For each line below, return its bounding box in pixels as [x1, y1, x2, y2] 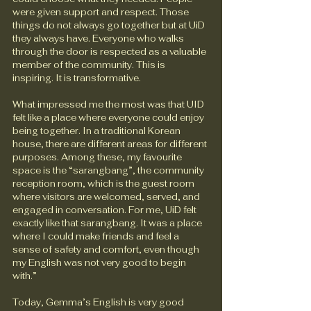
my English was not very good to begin [12, 256, 188, 269]
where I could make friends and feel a [12, 230, 181, 242]
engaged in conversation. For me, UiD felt [12, 203, 199, 216]
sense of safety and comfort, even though [12, 243, 201, 255]
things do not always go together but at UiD [12, 19, 207, 31]
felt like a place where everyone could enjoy [12, 111, 206, 124]
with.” [12, 269, 37, 282]
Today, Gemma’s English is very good [12, 296, 186, 308]
